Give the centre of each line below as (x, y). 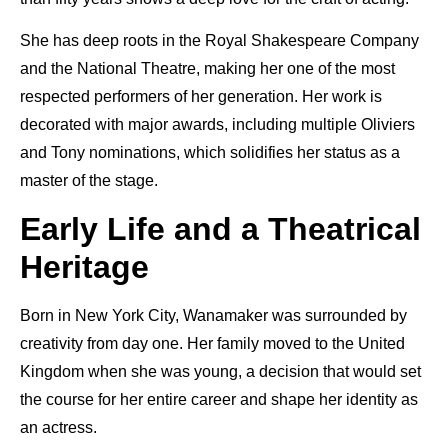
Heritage (84, 266)
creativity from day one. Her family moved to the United (212, 343)
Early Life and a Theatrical (220, 228)
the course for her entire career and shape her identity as (219, 399)
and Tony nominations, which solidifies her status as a (210, 153)
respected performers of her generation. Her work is (201, 97)
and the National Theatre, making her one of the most (207, 69)
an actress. (58, 427)
